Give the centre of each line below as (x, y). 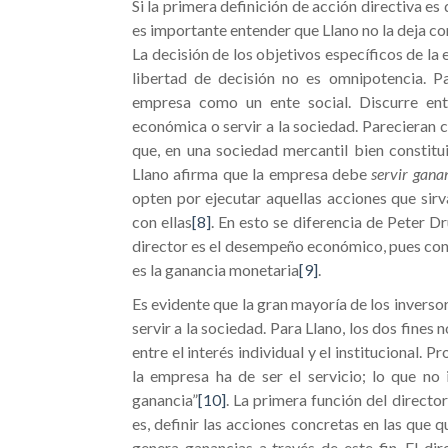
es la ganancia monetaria (215, 269)
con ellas (162, 221)
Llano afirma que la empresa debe (252, 173)
